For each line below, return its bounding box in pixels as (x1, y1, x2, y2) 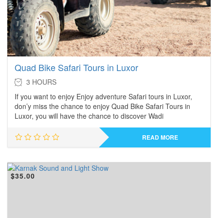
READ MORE (142, 133, 178, 142)
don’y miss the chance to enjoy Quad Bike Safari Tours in (15, 101, 190, 111)
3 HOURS (26, 77, 56, 87)
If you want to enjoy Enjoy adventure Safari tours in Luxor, (15, 91, 192, 101)
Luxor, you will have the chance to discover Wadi (15, 111, 163, 121)
